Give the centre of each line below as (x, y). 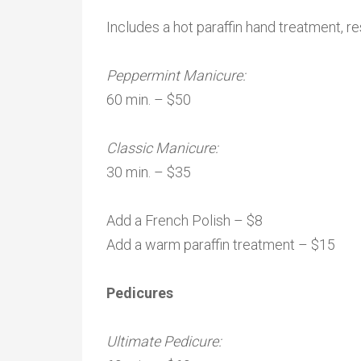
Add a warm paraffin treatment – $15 (221, 245)
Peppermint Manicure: (178, 75)
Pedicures (140, 293)
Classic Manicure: (164, 148)
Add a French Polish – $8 (185, 220)
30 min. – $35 (149, 172)
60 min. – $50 (149, 100)
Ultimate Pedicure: (166, 341)
